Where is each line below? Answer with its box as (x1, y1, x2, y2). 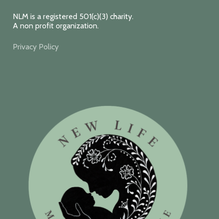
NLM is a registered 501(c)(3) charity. (13, 12, 133, 21)
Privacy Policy (13, 42, 59, 51)
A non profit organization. (13, 21, 99, 30)
